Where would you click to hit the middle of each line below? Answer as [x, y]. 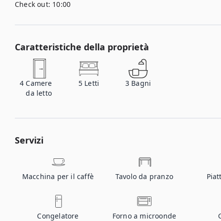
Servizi [29, 140]
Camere [39, 83]
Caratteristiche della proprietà [82, 47]
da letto [39, 93]
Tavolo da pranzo [144, 176]
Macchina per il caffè [58, 176]
